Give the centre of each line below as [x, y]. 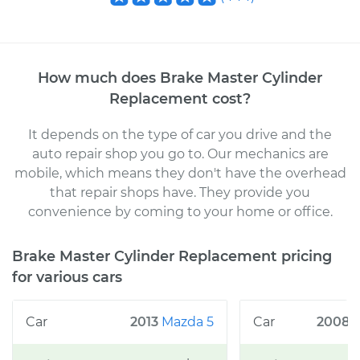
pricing [305, 256]
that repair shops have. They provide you [180, 192]
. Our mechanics [253, 154]
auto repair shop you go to [117, 154]
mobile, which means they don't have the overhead [180, 173]
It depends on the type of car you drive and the [180, 135]
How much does [99, 78]
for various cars [67, 277]
